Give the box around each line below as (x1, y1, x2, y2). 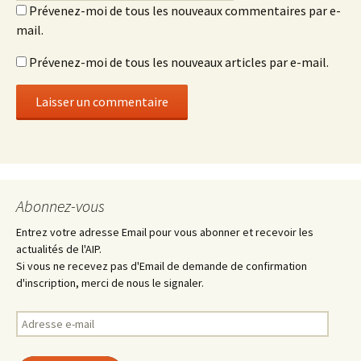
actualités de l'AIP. (16, 242, 102, 257)
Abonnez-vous (16, 196, 105, 217)
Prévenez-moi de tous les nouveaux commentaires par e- (29, 2, 341, 19)
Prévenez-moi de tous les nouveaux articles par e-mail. (29, 54, 329, 71)
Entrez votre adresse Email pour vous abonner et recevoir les (16, 225, 313, 240)
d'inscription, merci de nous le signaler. (16, 276, 204, 291)
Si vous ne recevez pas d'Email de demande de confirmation (16, 259, 307, 274)
